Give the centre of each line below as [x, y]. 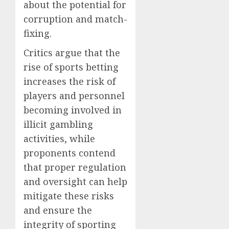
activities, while [59, 139]
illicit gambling [58, 124]
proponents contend [70, 153]
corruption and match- [75, 19]
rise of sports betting [71, 67]
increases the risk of [70, 81]
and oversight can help [75, 181]
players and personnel [74, 96]
